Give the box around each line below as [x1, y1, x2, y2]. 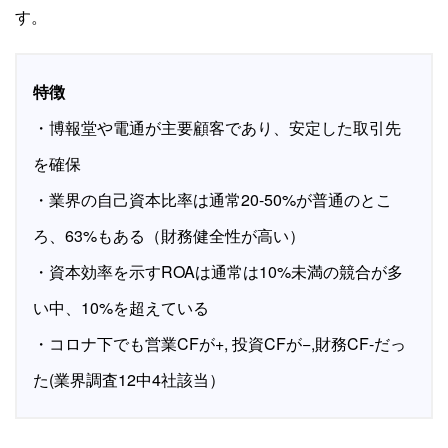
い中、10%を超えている [33, 296, 209, 320]
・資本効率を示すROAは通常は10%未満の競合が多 [33, 260, 403, 284]
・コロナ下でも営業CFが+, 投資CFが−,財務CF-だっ [33, 332, 406, 356]
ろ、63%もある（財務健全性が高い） [33, 224, 305, 248]
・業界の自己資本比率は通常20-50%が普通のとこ [33, 188, 392, 212]
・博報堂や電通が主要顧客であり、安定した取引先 [33, 116, 401, 140]
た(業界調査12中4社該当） [33, 368, 225, 392]
